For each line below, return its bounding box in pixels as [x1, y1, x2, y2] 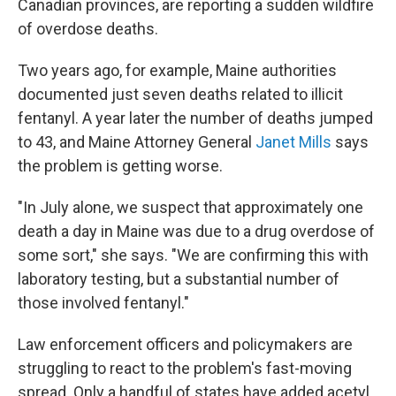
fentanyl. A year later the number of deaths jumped [18, 109, 373, 127]
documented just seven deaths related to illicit [18, 85, 343, 103]
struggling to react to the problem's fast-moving [18, 359, 352, 377]
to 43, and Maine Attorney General [18, 133, 255, 151]
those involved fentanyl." [18, 293, 189, 312]
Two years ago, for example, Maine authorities [18, 61, 337, 80]
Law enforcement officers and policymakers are [18, 335, 353, 354]
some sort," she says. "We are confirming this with [18, 246, 369, 264]
